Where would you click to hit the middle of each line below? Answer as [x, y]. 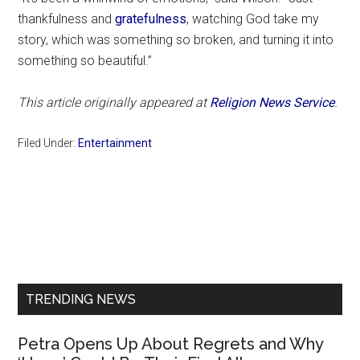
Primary [60, 232]
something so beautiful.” [85, 60]
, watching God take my [253, 18]
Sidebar [61, 261]
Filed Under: [48, 143]
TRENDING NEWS [81, 299]
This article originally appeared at [114, 102]
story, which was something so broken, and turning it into [176, 39]
